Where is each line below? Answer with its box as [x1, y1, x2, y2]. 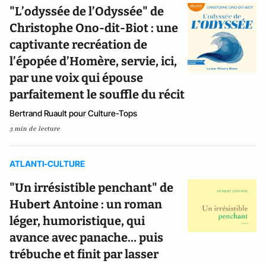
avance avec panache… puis [9, 230, 163, 245]
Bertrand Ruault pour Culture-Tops [9, 107, 137, 118]
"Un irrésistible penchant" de [9, 180, 173, 195]
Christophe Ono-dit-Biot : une [9, 20, 178, 35]
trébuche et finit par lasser [9, 246, 159, 261]
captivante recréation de [9, 37, 147, 52]
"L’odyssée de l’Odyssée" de [9, 4, 164, 18]
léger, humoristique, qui [9, 213, 145, 228]
